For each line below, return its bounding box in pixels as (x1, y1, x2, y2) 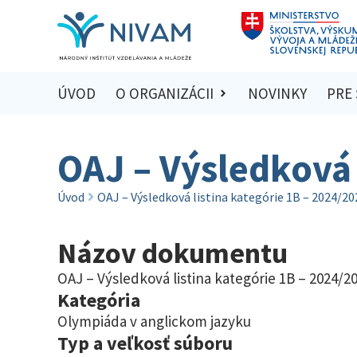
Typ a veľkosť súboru (57, 330, 233, 355)
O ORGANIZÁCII (115, 84, 214, 104)
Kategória (57, 287, 140, 312)
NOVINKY (248, 84, 308, 104)
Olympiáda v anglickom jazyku (57, 311, 251, 331)
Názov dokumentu (57, 234, 288, 271)
